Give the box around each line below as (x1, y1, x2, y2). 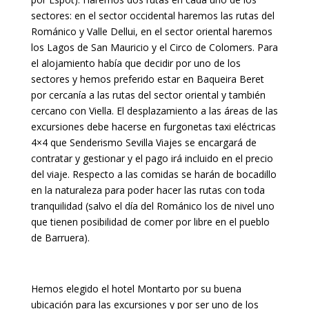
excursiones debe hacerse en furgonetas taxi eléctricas (30, 120, 276, 133)
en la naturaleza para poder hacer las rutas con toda (30, 183, 265, 197)
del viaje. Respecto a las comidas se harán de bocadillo (30, 168, 277, 181)
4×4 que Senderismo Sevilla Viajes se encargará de (30, 136, 257, 149)
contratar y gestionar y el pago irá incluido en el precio (30, 152, 273, 165)
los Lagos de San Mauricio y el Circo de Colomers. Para (30, 41, 278, 54)
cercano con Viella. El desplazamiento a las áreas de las (30, 104, 278, 117)
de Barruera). (30, 231, 90, 244)
